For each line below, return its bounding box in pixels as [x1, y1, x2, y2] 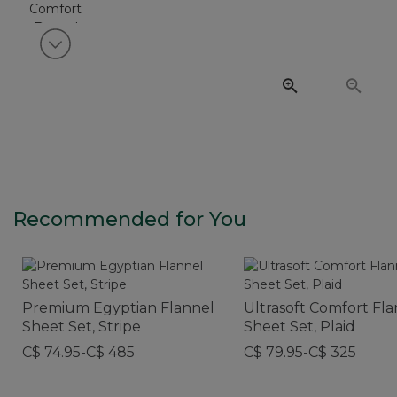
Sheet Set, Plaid [244, 317, 355, 335]
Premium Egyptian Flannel [22, 299, 214, 316]
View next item [69, 43, 163, 60]
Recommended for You [13, 206, 246, 231]
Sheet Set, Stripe [22, 317, 141, 335]
